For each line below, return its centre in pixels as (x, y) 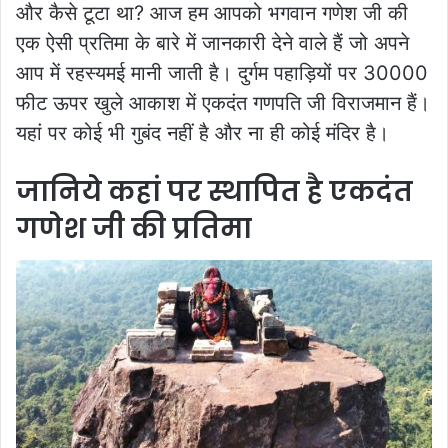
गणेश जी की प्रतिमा (134, 228)
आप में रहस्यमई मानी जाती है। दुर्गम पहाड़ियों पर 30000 (222, 72)
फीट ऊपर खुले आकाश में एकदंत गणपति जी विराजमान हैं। (223, 102)
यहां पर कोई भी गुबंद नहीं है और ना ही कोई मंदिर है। (202, 132)
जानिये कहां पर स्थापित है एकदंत (214, 191)
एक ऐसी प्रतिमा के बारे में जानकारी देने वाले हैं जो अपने (212, 42)
